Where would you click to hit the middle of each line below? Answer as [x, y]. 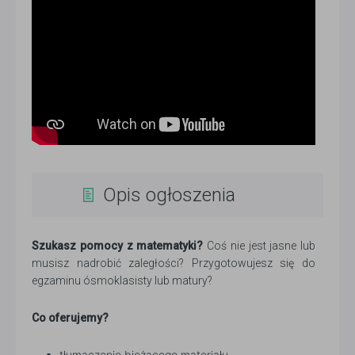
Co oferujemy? [70, 318]
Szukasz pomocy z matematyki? [118, 246]
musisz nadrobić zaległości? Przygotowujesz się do [174, 263]
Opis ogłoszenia [169, 195]
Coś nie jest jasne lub [259, 246]
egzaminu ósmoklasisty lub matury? [122, 281]
